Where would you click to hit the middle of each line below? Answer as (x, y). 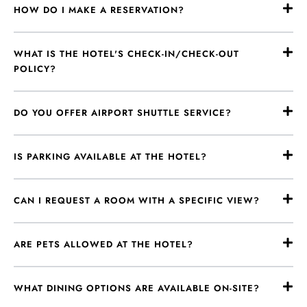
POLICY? (35, 69)
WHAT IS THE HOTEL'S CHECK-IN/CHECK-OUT (126, 54)
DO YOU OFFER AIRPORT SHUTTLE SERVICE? (123, 113)
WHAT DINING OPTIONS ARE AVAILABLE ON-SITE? (137, 288)
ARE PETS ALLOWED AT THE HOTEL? (103, 244)
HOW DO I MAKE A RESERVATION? (99, 10)
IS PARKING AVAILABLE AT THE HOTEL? (110, 157)
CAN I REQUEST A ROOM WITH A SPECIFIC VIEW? (137, 200)
